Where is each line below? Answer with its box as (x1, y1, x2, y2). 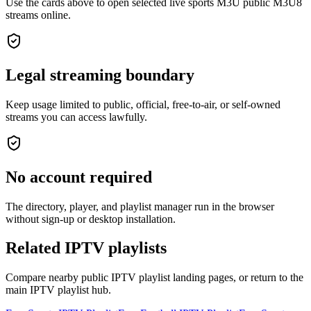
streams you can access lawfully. (6, 110, 147, 123)
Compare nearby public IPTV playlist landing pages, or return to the (6, 271, 303, 284)
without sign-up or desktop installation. (6, 212, 176, 225)
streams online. (6, 8, 71, 21)
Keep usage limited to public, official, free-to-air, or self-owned (6, 98, 280, 110)
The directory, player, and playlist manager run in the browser (6, 200, 274, 212)
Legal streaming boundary (6, 65, 194, 84)
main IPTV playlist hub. (6, 284, 111, 296)
